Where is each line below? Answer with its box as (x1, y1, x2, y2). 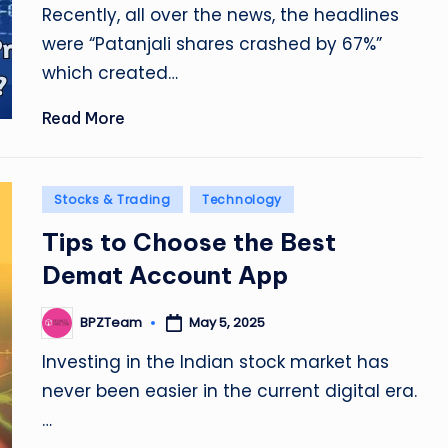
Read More (42, 108, 126, 128)
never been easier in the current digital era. (42, 378, 418, 403)
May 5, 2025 (189, 312, 266, 332)
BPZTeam (80, 313, 143, 332)
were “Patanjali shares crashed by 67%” (42, 32, 383, 56)
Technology (201, 190, 283, 208)
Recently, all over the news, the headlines (42, 3, 400, 27)
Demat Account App (42, 259, 289, 290)
